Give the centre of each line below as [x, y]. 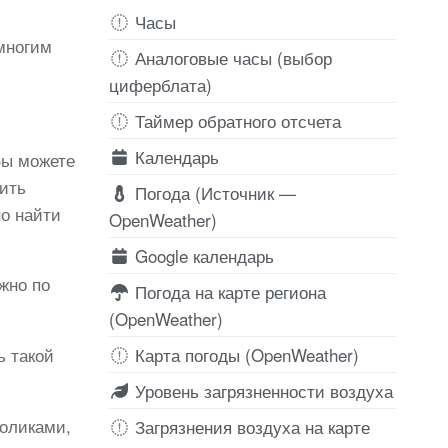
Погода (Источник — [212, 192]
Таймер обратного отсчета [235, 120]
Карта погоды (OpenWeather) [244, 354]
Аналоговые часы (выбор [230, 57]
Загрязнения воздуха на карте [249, 426]
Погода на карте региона [227, 291]
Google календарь [201, 255]
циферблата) [160, 84]
